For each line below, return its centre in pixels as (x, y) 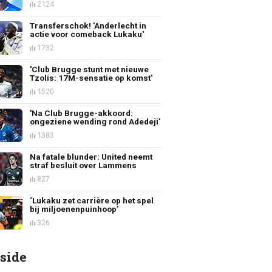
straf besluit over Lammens (83, 165)
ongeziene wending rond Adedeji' (95, 121)
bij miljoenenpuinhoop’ (75, 209)
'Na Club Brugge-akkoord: (82, 113)
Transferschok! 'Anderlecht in (88, 25)
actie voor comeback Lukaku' (87, 34)
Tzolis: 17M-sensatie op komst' (91, 77)
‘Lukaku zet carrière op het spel (92, 200)
